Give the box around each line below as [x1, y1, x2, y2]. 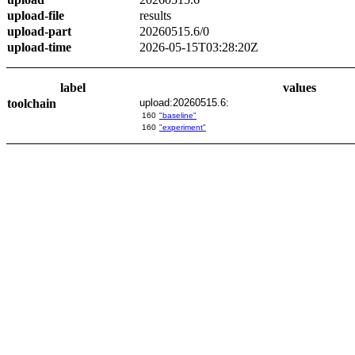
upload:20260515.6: [139, 97, 229, 109]
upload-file [7, 9, 64, 22]
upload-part [7, 25, 71, 38]
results [139, 9, 171, 22]
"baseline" [159, 111, 197, 120]
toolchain [7, 97, 56, 110]
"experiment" [159, 123, 206, 132]
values [282, 81, 316, 94]
